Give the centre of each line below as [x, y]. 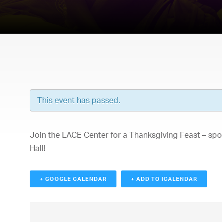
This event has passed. [79, 100]
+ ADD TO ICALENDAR [164, 179]
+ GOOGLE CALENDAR [73, 179]
